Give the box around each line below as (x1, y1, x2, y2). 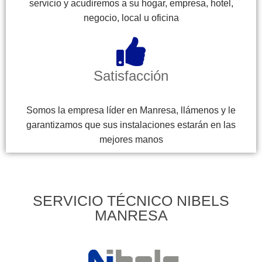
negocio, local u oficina (83, 12, 179, 23)
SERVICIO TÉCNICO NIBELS (33, 192, 229, 209)
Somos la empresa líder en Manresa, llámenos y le (26, 105, 236, 115)
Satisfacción (94, 67, 168, 84)
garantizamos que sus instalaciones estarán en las (26, 119, 236, 130)
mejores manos (99, 134, 163, 144)
